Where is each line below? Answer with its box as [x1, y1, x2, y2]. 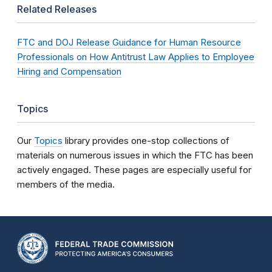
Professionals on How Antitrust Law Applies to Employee [17, 51, 254, 63]
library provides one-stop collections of [63, 135, 229, 146]
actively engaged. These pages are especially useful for [17, 164, 251, 175]
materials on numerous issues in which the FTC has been [17, 149, 253, 161]
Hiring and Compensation [17, 66, 121, 77]
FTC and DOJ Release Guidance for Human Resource [17, 36, 241, 48]
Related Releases [17, 3, 97, 15]
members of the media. [17, 178, 115, 190]
